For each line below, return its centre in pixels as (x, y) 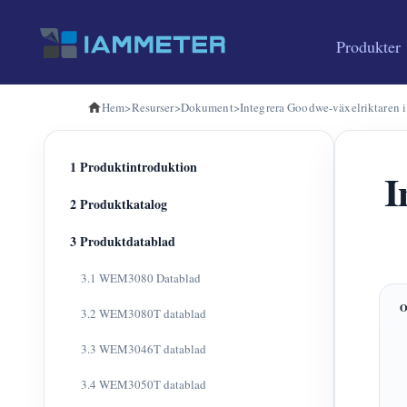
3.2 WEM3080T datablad (144, 313)
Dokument (207, 107)
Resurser (153, 107)
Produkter (368, 46)
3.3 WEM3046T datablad (144, 349)
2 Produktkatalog (119, 204)
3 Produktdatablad (123, 241)
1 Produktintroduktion (134, 167)
